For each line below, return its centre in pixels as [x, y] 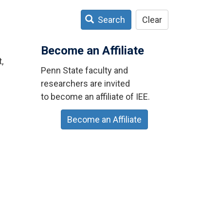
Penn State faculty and [84, 70]
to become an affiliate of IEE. [95, 96]
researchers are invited [85, 83]
